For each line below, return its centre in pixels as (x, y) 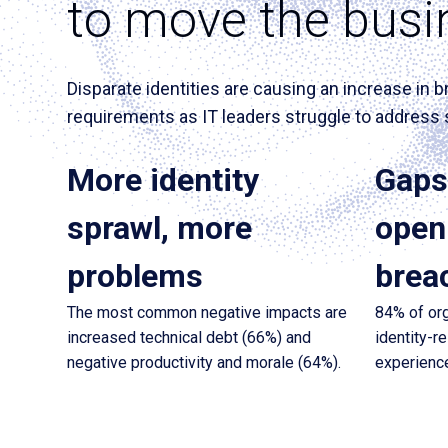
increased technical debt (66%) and (189, 337)
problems (135, 276)
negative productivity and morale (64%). (204, 362)
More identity (163, 180)
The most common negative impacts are (207, 312)
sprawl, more (159, 228)
